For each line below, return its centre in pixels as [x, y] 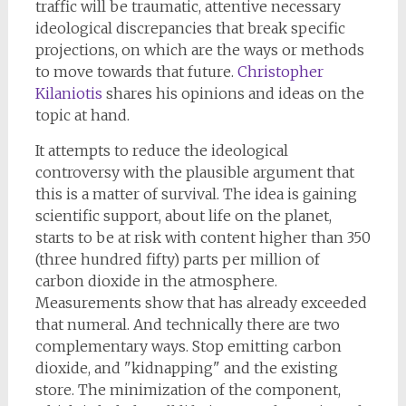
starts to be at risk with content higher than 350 [203, 237]
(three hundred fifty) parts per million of [177, 259]
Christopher [280, 72]
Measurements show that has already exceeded [201, 303]
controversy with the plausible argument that [194, 172]
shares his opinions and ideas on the [233, 93]
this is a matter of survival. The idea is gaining [196, 194]
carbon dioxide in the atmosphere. [156, 281]
